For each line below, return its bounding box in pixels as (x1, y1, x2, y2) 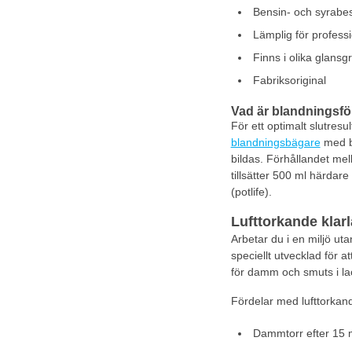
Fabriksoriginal (252, 74, 326, 86)
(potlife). (230, 185, 272, 198)
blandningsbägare (230, 136, 321, 148)
